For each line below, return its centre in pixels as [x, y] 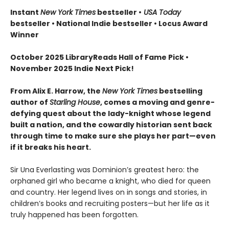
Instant [25, 12]
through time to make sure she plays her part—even [113, 136]
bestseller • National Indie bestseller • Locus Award [109, 24]
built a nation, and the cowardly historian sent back [111, 125]
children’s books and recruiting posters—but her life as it [110, 203]
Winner [25, 35]
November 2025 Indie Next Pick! [72, 68]
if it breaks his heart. [51, 147]
